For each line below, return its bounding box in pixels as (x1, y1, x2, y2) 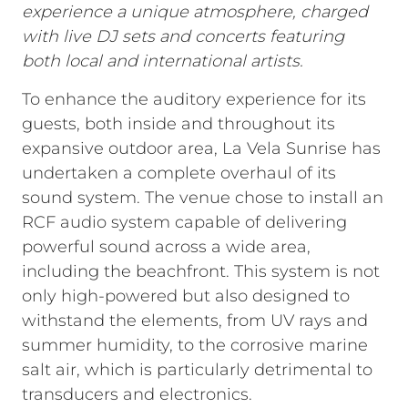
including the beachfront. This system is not (22, 261, 380, 281)
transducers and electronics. (22, 384, 252, 404)
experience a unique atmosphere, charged (22, 2, 368, 22)
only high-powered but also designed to (22, 286, 350, 306)
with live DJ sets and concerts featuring (22, 26, 344, 46)
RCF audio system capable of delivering (22, 212, 347, 232)
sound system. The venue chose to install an (22, 188, 383, 208)
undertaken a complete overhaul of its (22, 163, 336, 183)
